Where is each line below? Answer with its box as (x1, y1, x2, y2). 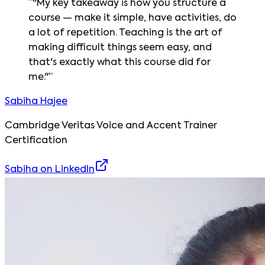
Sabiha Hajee (5, 96, 67, 106)
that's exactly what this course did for (28, 57, 211, 67)
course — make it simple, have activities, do (28, 13, 237, 23)
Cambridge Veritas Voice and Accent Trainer (5, 121, 217, 131)
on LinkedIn (38, 164, 95, 174)
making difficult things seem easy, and (28, 43, 212, 53)
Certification (5, 135, 67, 146)
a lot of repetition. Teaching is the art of (28, 28, 222, 38)
